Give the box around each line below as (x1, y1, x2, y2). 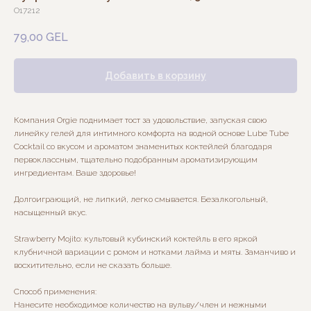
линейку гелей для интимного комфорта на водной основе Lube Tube (14, 128, 289, 139)
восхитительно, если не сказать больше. (14, 260, 171, 271)
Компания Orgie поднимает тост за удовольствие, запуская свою (14, 115, 267, 126)
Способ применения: (14, 287, 96, 297)
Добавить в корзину (105, 70, 206, 82)
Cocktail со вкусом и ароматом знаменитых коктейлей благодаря (14, 142, 272, 152)
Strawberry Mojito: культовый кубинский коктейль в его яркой (14, 234, 258, 244)
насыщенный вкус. (14, 208, 87, 218)
